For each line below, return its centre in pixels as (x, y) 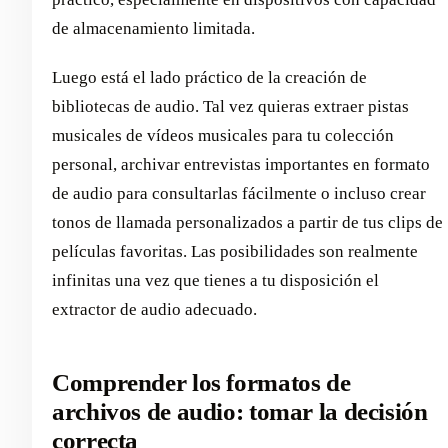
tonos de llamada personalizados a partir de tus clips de (247, 222)
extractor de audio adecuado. (154, 309)
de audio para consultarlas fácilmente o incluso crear (239, 193)
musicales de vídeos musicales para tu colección (223, 135)
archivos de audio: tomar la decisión (240, 411)
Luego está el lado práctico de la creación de (209, 77)
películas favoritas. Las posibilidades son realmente (235, 251)
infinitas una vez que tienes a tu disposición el (215, 280)
